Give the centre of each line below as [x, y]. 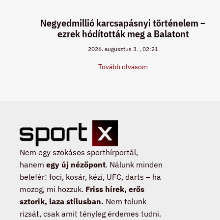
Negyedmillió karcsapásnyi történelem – [123, 23]
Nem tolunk [125, 201]
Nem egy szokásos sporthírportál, [79, 152]
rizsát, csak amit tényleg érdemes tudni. [90, 213]
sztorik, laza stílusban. [62, 201]
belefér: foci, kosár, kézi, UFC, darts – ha [90, 177]
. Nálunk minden [134, 164]
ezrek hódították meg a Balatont [123, 34]
